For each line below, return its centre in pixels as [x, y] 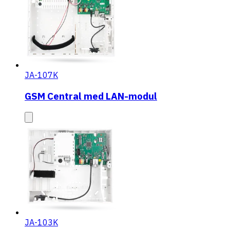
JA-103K [41, 223]
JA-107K [41, 75]
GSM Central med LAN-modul [91, 96]
